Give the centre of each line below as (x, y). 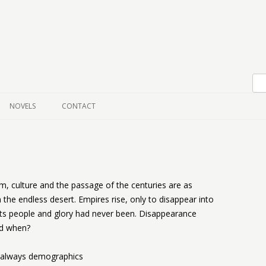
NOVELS (23, 106)
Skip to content (79, 54)
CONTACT (79, 106)
